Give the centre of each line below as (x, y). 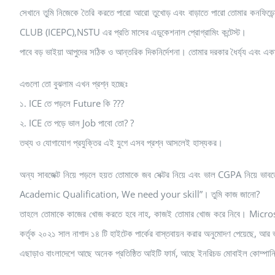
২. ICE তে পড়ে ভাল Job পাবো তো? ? (77, 122)
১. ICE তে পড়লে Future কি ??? (72, 103)
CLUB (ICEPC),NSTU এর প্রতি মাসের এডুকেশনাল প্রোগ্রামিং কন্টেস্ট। (133, 32)
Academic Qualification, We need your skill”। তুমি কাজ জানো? (140, 194)
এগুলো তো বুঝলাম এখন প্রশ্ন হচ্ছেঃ (74, 83)
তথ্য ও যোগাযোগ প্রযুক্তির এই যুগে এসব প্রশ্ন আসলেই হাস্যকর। (121, 142)
